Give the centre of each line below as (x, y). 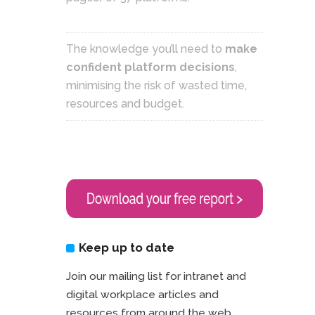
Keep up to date (127, 248)
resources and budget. (127, 103)
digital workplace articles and (142, 295)
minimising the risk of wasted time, (156, 85)
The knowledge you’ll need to (146, 49)
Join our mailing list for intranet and (156, 277)
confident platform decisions (150, 67)
